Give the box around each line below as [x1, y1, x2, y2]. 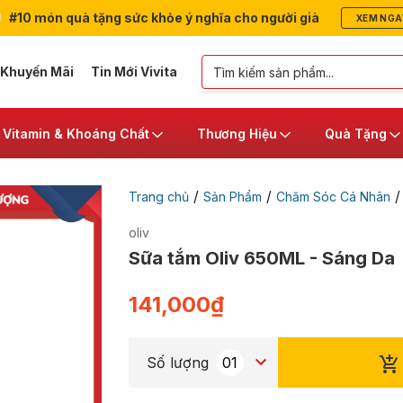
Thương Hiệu [197, 125, 277, 141]
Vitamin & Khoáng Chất [3, 125, 149, 141]
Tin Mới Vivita [90, 64, 177, 79]
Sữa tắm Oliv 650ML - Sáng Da [128, 247, 395, 269]
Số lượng [146, 354, 209, 372]
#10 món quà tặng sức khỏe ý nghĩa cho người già [5, 10, 319, 25]
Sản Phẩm [202, 189, 262, 204]
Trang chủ [128, 189, 189, 204]
